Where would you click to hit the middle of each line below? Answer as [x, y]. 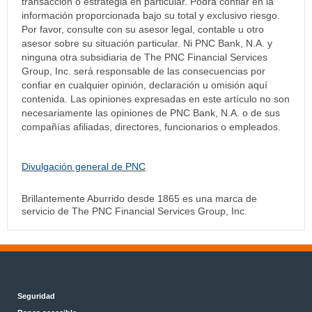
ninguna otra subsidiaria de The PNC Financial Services [145, 57]
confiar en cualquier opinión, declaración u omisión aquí [145, 85]
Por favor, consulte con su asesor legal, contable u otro [143, 30]
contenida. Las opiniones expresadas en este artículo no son [156, 99]
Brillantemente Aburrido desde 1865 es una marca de [139, 199]
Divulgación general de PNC [84, 167]
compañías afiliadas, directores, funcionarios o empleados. [151, 127]
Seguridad [36, 296]
